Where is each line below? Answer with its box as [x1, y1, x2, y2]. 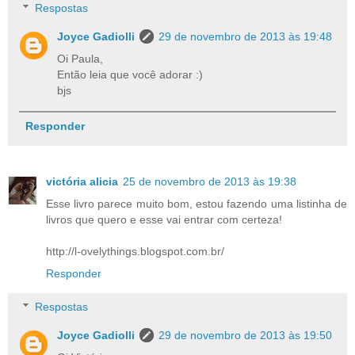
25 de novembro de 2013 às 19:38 [123, 175, 296, 189]
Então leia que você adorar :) [57, 68, 204, 82]
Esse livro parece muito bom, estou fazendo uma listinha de [46, 197, 347, 211]
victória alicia [46, 175, 118, 189]
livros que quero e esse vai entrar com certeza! [46, 213, 282, 227]
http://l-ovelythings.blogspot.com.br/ [46, 245, 224, 258]
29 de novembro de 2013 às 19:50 [158, 329, 333, 342]
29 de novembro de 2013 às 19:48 [158, 30, 333, 44]
